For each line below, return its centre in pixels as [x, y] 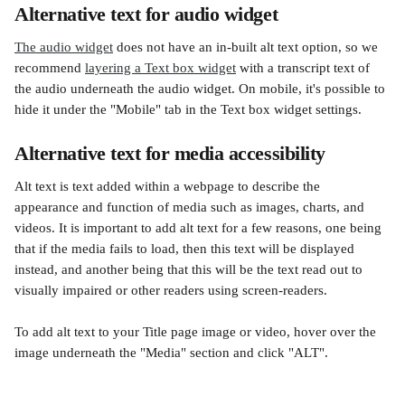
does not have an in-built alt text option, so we [247, 47]
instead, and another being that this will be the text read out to [190, 269]
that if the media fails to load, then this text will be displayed [186, 249]
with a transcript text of [305, 68]
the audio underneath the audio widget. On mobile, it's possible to [202, 89]
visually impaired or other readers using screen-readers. [171, 290]
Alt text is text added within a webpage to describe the [169, 186]
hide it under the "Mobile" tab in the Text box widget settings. [188, 109]
